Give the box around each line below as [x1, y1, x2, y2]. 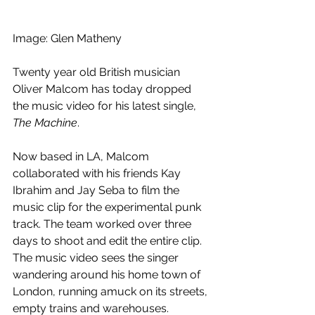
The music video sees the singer [13, 251, 181, 265]
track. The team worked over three [13, 217, 194, 231]
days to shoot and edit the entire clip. [13, 234, 205, 248]
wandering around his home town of [13, 268, 203, 282]
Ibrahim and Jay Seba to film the [13, 184, 182, 198]
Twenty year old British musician [13, 65, 183, 79]
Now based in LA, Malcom [13, 150, 152, 164]
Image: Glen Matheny [13, 32, 122, 46]
